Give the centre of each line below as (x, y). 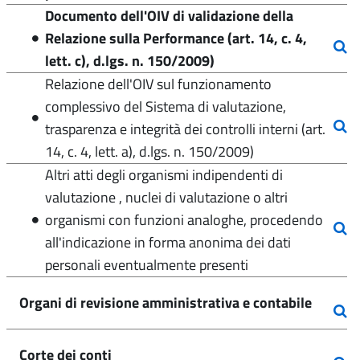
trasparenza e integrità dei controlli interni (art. (185, 129)
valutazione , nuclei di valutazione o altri (166, 197)
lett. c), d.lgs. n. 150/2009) (130, 61)
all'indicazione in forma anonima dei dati (168, 242)
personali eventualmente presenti (147, 265)
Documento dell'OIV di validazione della (169, 16)
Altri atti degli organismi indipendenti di (164, 175)
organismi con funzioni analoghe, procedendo (184, 220)
